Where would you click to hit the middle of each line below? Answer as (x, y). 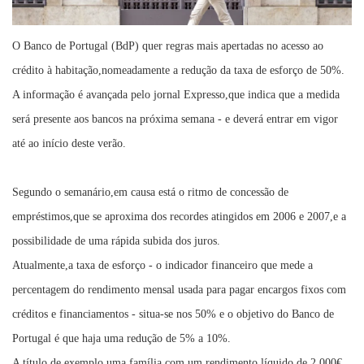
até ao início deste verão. (69, 144)
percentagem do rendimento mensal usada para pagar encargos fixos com (179, 290)
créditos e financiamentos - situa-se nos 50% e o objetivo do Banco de (173, 314)
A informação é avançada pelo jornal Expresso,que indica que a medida (176, 95)
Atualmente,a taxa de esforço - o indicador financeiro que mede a (162, 266)
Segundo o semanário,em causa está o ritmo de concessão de (150, 193)
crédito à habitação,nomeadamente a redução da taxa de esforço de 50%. (178, 71)
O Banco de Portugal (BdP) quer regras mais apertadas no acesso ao (168, 46)
